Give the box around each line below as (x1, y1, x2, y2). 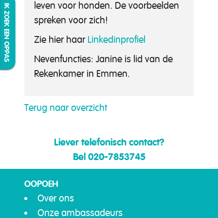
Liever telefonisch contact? (54, 136, 164, 148)
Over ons (37, 193, 74, 204)
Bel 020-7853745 (73, 151, 145, 163)
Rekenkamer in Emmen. (34, 68, 130, 79)
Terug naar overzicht (24, 102, 107, 113)
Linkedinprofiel (88, 34, 145, 45)
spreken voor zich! (34, 15, 108, 26)
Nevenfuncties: (34, 54, 93, 65)
